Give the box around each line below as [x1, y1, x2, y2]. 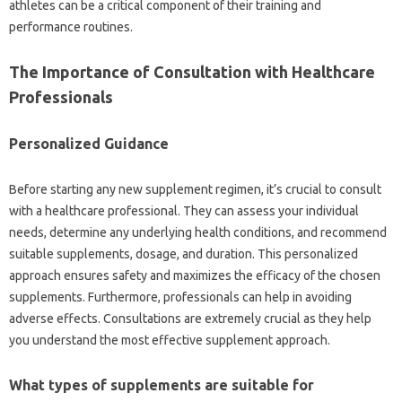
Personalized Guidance [9, 135, 169, 153]
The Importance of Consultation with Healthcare [9, 63, 375, 82]
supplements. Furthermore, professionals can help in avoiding [9, 290, 352, 305]
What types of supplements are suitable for [9, 377, 314, 394]
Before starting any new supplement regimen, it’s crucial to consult [9, 182, 381, 197]
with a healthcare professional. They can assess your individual [9, 204, 359, 219]
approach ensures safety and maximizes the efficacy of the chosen [9, 268, 380, 284]
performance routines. [9, 20, 133, 35]
